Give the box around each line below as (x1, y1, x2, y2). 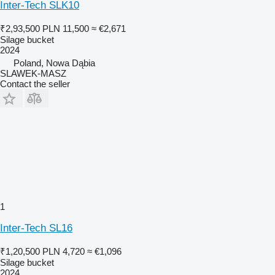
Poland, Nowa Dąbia (14, 57, 95, 68)
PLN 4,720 (42, 246, 85, 257)
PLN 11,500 (42, 23, 89, 34)
